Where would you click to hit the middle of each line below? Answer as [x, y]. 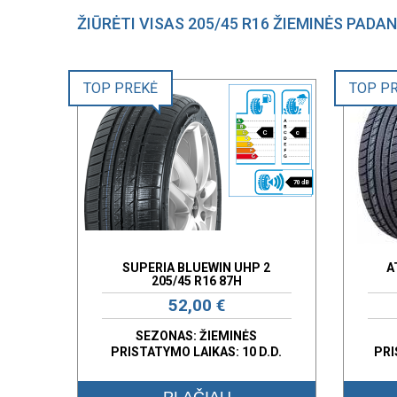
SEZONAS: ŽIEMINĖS [197, 335]
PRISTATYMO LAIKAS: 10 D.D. [197, 351]
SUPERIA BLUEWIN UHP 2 [197, 267]
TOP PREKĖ [121, 88]
